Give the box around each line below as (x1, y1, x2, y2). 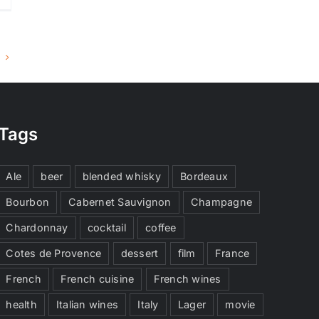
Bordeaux (180, 170, 229, 183)
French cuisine (61, 273, 135, 286)
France (214, 247, 250, 260)
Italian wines (56, 298, 119, 311)
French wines (153, 273, 221, 286)
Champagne (190, 196, 252, 209)
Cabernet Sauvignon (68, 196, 172, 209)
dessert (120, 247, 159, 260)
